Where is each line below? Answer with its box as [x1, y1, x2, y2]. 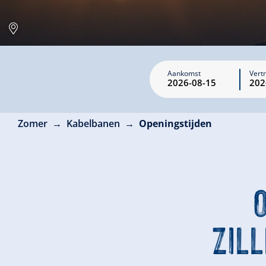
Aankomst [167, 68, 201, 78]
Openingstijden [139, 117, 212, 130]
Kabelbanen [66, 117, 120, 130]
